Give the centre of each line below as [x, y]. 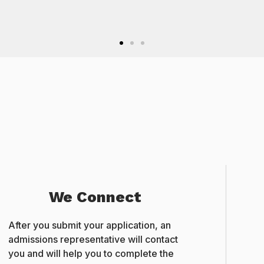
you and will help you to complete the [91, 254]
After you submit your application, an [90, 225]
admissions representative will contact [93, 240]
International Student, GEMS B [153, 8]
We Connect [95, 197]
